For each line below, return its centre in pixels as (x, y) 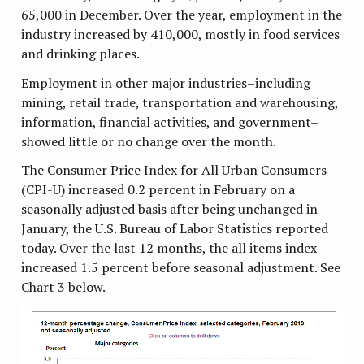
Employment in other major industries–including (166, 82)
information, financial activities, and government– (170, 121)
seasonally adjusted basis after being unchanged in (170, 208)
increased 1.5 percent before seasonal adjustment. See (181, 267)
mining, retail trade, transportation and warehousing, (180, 102)
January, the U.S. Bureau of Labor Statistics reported (175, 228)
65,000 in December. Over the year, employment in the (182, 15)
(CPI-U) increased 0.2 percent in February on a (158, 189)
